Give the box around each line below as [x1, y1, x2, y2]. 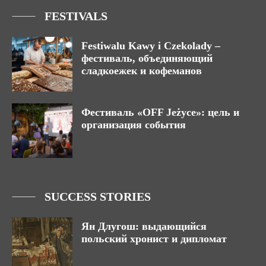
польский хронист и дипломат [81, 233, 227, 245]
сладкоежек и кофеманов [81, 65, 202, 77]
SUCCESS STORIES [45, 190, 151, 204]
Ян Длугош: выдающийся [81, 220, 207, 233]
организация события [81, 119, 186, 131]
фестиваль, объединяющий [81, 52, 213, 65]
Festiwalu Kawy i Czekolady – [81, 40, 220, 52]
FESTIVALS [45, 9, 107, 23]
